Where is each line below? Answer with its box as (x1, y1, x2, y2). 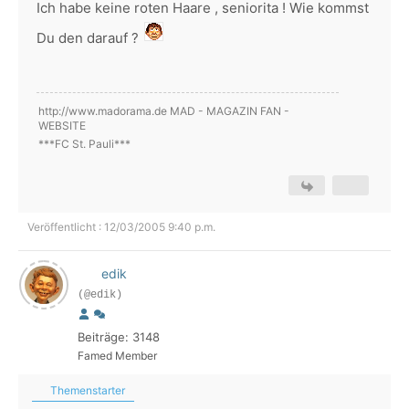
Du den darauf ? (37, 29, 142, 47)
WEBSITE (38, 119, 86, 132)
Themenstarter (47, 383, 125, 397)
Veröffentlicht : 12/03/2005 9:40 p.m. (27, 220, 215, 234)
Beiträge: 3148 (78, 330, 160, 344)
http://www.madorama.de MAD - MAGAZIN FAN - (38, 104, 289, 118)
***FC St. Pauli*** (38, 137, 131, 151)
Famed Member (78, 349, 157, 362)
